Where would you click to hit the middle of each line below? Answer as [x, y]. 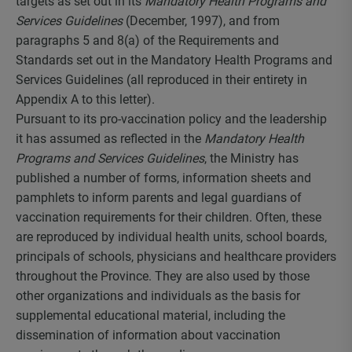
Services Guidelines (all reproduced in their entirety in [161, 80]
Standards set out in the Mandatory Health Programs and [174, 60]
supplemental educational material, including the [150, 315]
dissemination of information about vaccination [148, 335]
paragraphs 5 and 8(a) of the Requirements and [147, 40]
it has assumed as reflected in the [110, 139]
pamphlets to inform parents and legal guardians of [159, 198]
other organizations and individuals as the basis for [158, 296]
